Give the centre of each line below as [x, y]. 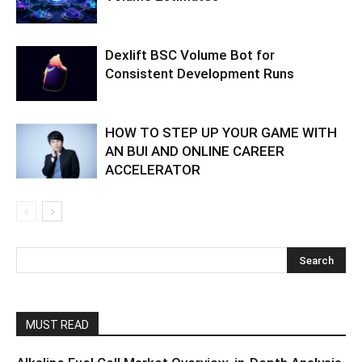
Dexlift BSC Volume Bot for [190, 55]
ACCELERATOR [153, 169]
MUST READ [57, 324]
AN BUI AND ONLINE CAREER [195, 151]
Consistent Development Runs [200, 73]
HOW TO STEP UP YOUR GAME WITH [221, 132]
